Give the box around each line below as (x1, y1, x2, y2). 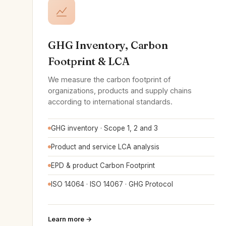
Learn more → (48, 215, 92, 223)
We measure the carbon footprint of (48, 75, 171, 84)
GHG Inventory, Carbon (48, 38, 168, 51)
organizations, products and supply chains (48, 86, 192, 95)
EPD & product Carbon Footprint (51, 161, 155, 169)
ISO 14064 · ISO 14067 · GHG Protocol (51, 180, 173, 188)
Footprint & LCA (48, 54, 130, 68)
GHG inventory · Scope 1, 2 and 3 (51, 124, 158, 132)
